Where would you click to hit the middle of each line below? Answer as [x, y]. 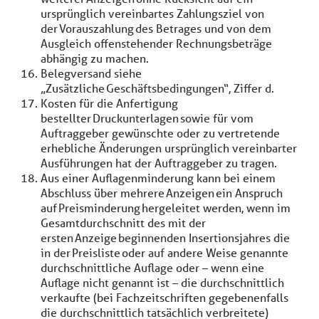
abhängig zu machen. [96, 58]
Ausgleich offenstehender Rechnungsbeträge [156, 43]
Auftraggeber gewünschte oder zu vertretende [160, 133]
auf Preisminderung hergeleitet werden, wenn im [166, 208]
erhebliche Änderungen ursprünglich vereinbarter [169, 148]
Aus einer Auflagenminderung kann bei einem [158, 178]
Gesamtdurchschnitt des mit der [123, 223]
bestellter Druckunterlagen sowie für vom [147, 118]
